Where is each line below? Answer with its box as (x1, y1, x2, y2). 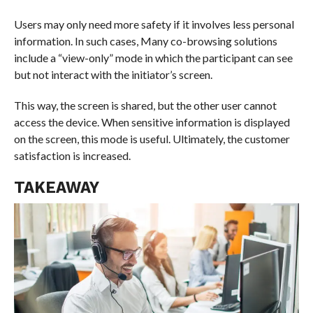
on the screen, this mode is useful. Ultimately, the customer (13, 131, 290, 145)
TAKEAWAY (13, 177, 99, 196)
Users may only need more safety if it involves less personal (13, 17, 294, 31)
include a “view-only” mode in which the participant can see (13, 50, 293, 64)
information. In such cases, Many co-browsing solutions (13, 34, 277, 48)
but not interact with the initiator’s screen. (13, 67, 212, 81)
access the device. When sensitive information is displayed (13, 115, 290, 129)
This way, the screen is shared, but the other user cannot (13, 98, 277, 112)
